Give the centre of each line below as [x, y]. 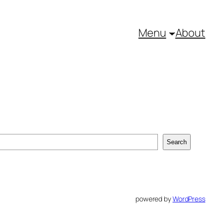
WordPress [189, 199]
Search [177, 142]
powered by [154, 199]
